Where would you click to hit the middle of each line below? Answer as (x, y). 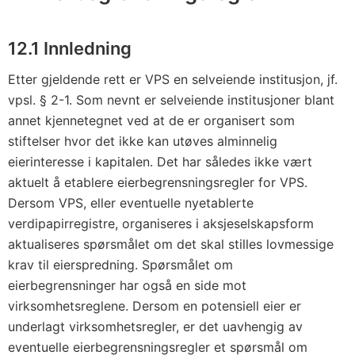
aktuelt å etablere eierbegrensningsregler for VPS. (158, 182)
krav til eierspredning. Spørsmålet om (120, 265)
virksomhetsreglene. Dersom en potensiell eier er (155, 306)
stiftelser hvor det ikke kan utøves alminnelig (143, 141)
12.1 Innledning (70, 48)
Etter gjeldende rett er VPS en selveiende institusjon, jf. (173, 79)
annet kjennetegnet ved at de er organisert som (151, 120)
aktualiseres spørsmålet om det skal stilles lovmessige (171, 244)
